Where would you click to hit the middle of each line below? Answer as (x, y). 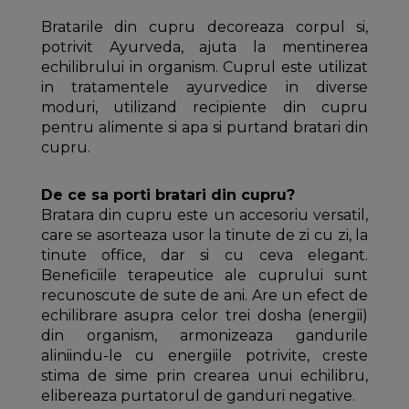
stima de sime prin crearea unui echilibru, (204, 376)
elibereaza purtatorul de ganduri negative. (198, 396)
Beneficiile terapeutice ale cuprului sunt (204, 276)
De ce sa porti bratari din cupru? (168, 195)
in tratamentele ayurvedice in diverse (204, 88)
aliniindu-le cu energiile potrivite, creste (204, 356)
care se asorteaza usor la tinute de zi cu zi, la (204, 236)
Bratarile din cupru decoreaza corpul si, (204, 27)
